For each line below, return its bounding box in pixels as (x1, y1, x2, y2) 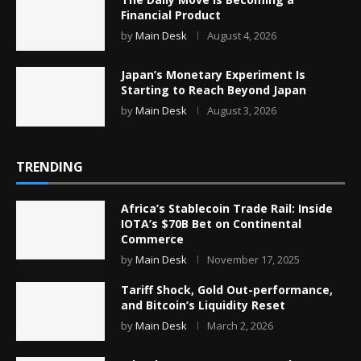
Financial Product (121, 6, 221, 23)
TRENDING (16, 157, 83, 176)
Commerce (121, 230, 184, 247)
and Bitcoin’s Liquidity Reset (121, 297, 285, 313)
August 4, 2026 (207, 27, 276, 43)
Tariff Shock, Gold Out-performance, (121, 281, 333, 297)
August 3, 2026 (207, 103, 276, 118)
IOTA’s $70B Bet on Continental (121, 215, 301, 231)
